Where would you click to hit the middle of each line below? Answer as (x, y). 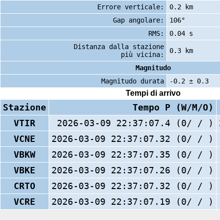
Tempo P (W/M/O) (173, 107)
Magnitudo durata (133, 81)
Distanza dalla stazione (119, 46)
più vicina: (142, 54)
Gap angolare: (138, 20)
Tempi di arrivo (153, 93)
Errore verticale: (131, 7)
